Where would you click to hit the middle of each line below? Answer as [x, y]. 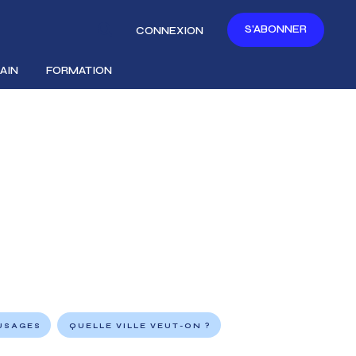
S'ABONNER [276, 29]
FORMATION [79, 71]
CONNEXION [170, 31]
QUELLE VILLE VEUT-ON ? [141, 326]
